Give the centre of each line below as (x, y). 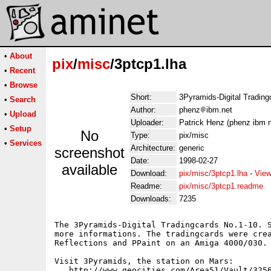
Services (26, 143)
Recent (22, 70)
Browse (24, 85)
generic (192, 148)
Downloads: (151, 199)
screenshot (90, 153)
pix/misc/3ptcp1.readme (221, 186)
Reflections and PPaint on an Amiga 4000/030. (161, 243)
